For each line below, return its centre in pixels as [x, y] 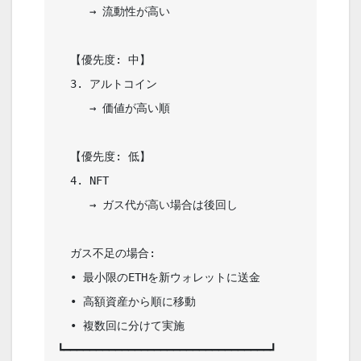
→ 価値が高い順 [73, 108]
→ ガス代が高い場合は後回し [73, 205]
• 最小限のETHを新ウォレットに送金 [64, 278]
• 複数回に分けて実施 [64, 326]
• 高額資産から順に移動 [64, 302]
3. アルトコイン [64, 84]
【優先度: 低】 [64, 157]
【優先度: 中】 [64, 60]
